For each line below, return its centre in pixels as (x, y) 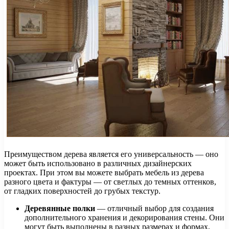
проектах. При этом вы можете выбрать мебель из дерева (104, 173)
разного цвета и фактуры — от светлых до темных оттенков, (110, 182)
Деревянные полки (60, 208)
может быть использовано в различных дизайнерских (98, 163)
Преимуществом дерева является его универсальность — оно (111, 154)
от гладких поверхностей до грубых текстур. (82, 191)
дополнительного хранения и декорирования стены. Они (124, 217)
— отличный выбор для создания (154, 208)
